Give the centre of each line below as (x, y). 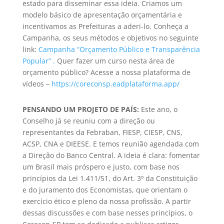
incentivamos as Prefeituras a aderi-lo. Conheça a (105, 26)
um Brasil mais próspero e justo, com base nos (101, 166)
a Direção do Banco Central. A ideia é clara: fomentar (111, 155)
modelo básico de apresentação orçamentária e (102, 14)
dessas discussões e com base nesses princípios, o (107, 212)
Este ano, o (158, 109)
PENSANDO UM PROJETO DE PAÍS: (80, 109)
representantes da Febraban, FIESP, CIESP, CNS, (102, 132)
